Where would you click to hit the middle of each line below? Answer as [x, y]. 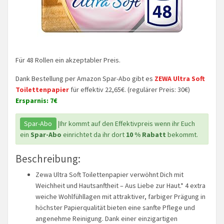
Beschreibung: [48, 159]
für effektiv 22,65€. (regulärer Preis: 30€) [129, 89]
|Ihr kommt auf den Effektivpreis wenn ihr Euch [125, 123]
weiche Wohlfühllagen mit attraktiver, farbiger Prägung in [120, 196]
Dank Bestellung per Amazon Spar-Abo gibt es [85, 78]
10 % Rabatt [147, 134]
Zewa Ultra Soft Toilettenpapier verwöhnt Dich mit [109, 174]
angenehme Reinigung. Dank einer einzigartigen [106, 218]
